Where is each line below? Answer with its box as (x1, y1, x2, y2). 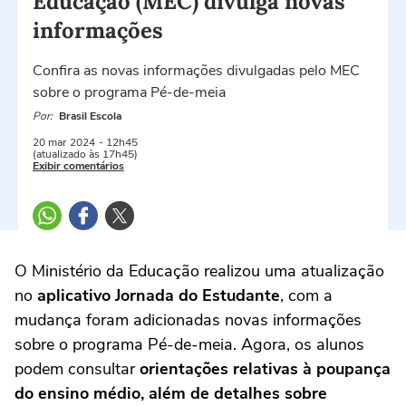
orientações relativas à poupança (135, 358, 391, 380)
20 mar (33, 135, 66, 150)
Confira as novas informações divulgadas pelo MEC (33, 61, 360, 81)
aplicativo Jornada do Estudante (37, 285, 280, 306)
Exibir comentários (33, 159, 124, 173)
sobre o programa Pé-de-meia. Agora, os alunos (14, 333, 364, 355)
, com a (280, 285, 333, 306)
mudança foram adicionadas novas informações (14, 309, 362, 331)
